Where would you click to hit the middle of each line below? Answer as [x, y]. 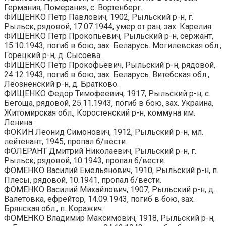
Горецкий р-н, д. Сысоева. [53, 55]
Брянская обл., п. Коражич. [54, 208]
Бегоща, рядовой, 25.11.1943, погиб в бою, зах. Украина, [109, 103]
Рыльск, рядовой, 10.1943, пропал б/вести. [85, 160]
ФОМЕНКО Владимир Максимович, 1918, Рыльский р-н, [109, 218]
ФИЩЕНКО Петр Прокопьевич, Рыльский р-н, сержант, [109, 36]
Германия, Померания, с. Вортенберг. [73, 7]
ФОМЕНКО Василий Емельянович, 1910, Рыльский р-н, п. [111, 170]
